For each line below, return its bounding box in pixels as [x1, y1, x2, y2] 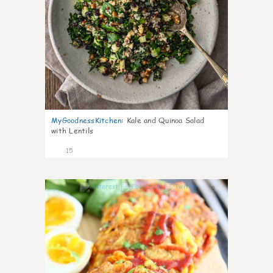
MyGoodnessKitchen [51, 115, 122, 126]
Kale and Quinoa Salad [126, 115, 204, 126]
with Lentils [51, 126, 93, 136]
